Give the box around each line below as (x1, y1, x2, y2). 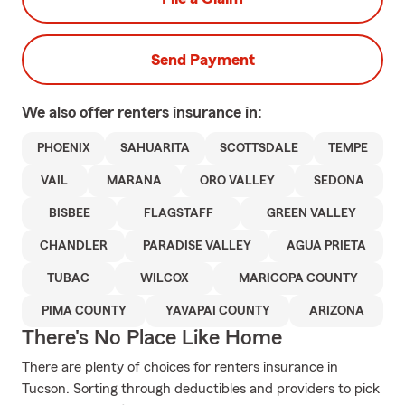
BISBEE (48, 207, 90, 220)
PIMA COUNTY (41, 305, 127, 317)
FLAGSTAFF (143, 207, 213, 220)
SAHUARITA (119, 142, 190, 155)
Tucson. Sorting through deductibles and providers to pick (22, 381, 380, 396)
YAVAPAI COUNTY (165, 305, 270, 317)
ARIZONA (308, 305, 364, 317)
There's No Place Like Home (22, 327, 282, 349)
